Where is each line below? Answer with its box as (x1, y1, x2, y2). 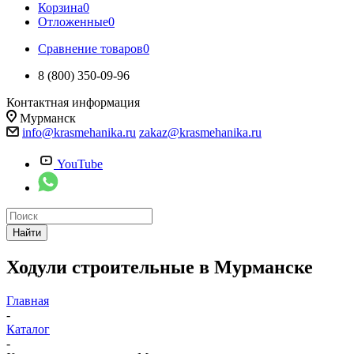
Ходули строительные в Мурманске (6, 256, 313, 277)
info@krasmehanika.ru (22, 126, 136, 139)
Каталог (6, 322, 50, 336)
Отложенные (38, 15, 108, 28)
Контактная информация (6, 96, 140, 109)
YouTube (57, 157, 103, 171)
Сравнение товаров (38, 42, 143, 55)
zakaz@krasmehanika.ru (139, 126, 262, 139)
